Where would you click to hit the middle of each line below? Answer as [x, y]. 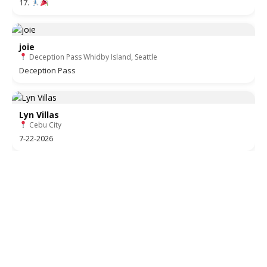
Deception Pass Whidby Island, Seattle [92, 57]
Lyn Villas [39, 114]
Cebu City [44, 125]
